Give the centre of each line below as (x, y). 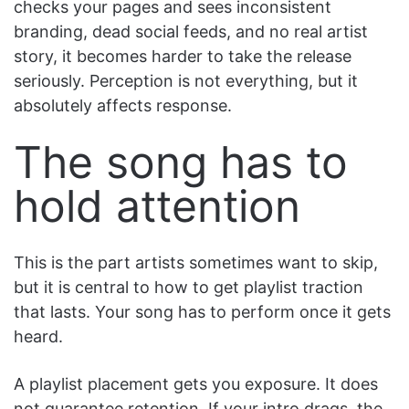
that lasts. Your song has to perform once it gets (202, 311)
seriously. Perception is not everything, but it (186, 80)
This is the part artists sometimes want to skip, (196, 262)
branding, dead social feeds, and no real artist (191, 31)
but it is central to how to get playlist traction (189, 287)
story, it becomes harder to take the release (183, 56)
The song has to (181, 162)
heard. (38, 336)
